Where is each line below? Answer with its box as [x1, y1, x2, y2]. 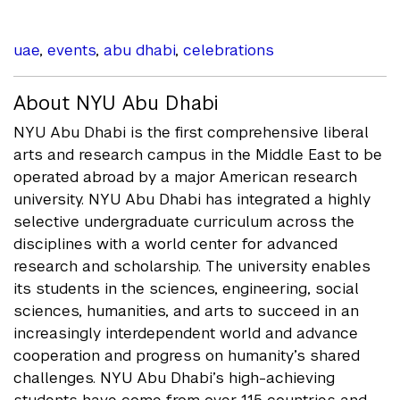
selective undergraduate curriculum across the [13, 212, 354, 231]
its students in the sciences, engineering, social [13, 279, 359, 298]
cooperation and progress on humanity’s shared [13, 346, 360, 365]
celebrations [183, 40, 274, 60]
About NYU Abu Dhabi [13, 90, 218, 115]
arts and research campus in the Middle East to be [13, 145, 382, 164]
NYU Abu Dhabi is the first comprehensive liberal [13, 122, 369, 142]
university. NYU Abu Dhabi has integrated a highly [13, 189, 371, 209]
